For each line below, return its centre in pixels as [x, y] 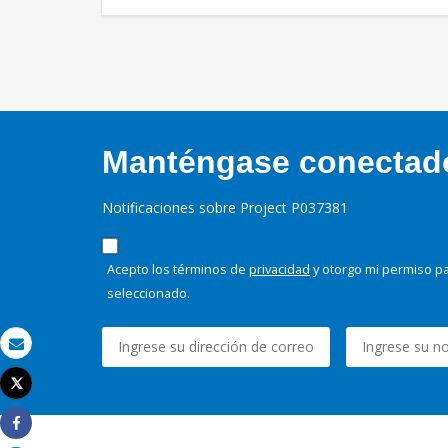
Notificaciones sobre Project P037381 [225, 208]
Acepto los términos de [178, 269]
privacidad [279, 269]
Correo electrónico [76, 360]
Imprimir [43, 400]
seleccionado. [148, 293]
